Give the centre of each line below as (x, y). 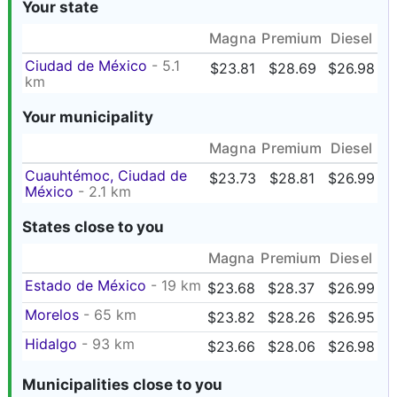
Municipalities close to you (122, 385)
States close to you (93, 227)
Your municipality (88, 117)
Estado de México (86, 285)
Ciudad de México (86, 66)
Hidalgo (51, 344)
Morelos (52, 315)
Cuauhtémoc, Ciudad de (106, 175)
